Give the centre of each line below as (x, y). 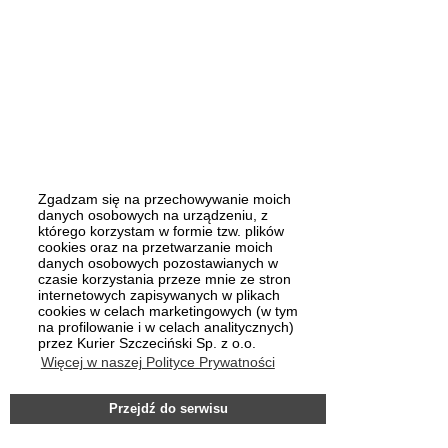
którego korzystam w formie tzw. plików (161, 231)
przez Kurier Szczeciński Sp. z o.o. (147, 343)
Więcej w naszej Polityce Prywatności (157, 362)
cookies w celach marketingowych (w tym (168, 311)
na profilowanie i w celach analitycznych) (166, 327)
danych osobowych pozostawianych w (158, 263)
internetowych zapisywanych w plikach (159, 295)
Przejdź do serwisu (168, 408)
